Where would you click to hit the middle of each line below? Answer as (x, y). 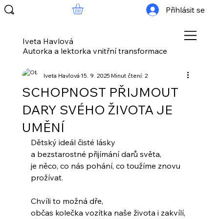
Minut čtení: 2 (129, 76)
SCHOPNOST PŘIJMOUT (100, 92)
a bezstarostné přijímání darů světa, (96, 154)
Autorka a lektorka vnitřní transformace (95, 51)
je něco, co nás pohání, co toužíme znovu (106, 166)
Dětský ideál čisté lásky (73, 142)
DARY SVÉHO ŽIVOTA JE (97, 110)
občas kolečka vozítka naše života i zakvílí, (108, 213)
